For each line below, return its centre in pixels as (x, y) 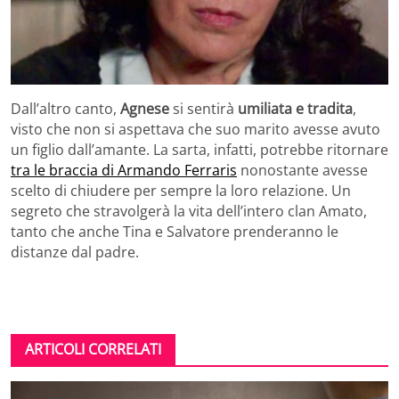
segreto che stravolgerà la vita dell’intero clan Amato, (189, 212)
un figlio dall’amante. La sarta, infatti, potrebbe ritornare (199, 150)
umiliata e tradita (295, 109)
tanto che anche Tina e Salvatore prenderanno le (175, 232)
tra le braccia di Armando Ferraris (124, 171)
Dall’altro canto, (65, 109)
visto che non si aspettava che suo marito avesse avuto (195, 130)
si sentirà (204, 109)
